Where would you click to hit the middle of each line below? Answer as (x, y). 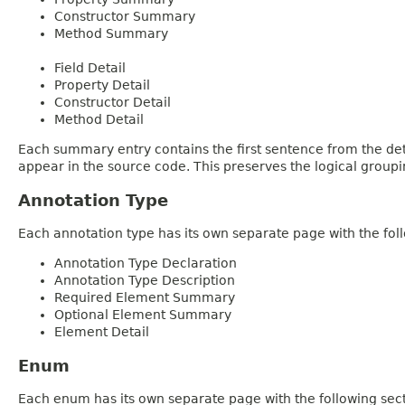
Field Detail (90, 67)
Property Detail (102, 85)
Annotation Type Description (145, 280)
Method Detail (99, 119)
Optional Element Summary (143, 314)
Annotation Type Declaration (146, 263)
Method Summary (111, 33)
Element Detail (102, 331)
